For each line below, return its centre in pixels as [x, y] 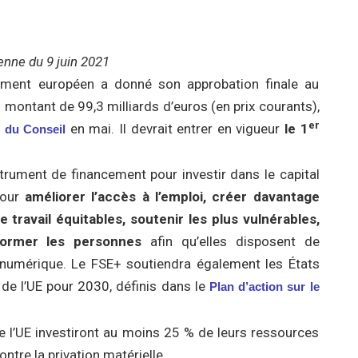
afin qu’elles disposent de [231, 241]
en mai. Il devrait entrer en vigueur [173, 129]
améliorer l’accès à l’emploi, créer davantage [172, 197]
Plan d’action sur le [262, 286]
